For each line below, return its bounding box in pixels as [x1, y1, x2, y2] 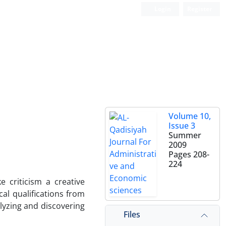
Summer [168, 130, 201, 141]
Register [187, 5, 212, 13]
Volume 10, [168, 110, 211, 122]
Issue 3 [168, 120, 195, 131]
